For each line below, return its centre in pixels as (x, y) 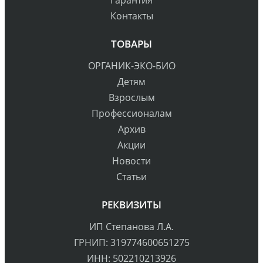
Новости (131, 161)
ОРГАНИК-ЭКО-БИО (131, 65)
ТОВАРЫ (131, 43)
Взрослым (131, 97)
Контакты (131, 16)
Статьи (131, 176)
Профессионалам (131, 113)
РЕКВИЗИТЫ (131, 204)
